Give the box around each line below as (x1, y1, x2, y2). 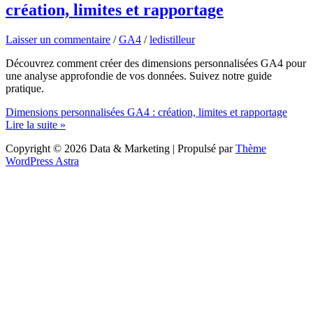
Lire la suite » (6, 118, 66, 131)
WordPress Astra (6, 154, 79, 167)
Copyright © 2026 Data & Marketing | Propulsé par (6, 142, 235, 154)
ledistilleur (150, 33, 195, 45)
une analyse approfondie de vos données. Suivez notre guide (6, 69, 272, 82)
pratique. (6, 82, 44, 94)
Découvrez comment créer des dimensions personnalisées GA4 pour (6, 57, 306, 69)
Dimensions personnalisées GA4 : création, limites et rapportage (6, 105, 287, 118)
